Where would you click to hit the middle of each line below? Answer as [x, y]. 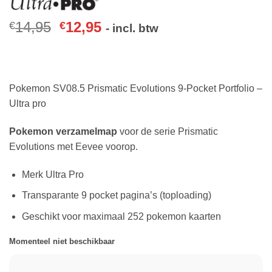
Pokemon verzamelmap [63, 131]
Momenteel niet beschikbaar [62, 241]
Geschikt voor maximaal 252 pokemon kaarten [121, 216]
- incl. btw [132, 28]
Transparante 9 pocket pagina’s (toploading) [116, 195]
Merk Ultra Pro [53, 174]
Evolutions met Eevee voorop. [73, 146]
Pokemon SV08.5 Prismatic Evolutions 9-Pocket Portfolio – [136, 88]
